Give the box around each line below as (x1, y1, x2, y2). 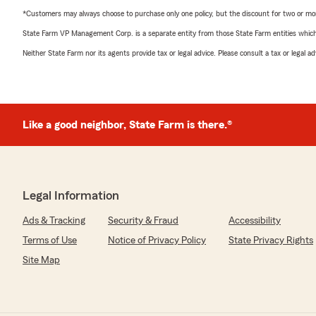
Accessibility (229, 215, 281, 226)
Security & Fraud (108, 215, 178, 226)
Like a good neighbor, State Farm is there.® (23, 119, 232, 130)
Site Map (23, 255, 60, 265)
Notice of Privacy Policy (108, 235, 206, 245)
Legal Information (23, 188, 119, 202)
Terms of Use (23, 235, 77, 245)
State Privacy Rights (229, 235, 313, 245)
